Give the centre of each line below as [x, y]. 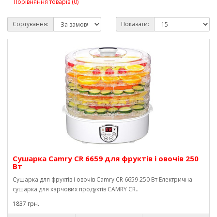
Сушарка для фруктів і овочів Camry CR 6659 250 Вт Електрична [102, 179]
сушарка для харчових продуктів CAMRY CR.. [76, 189]
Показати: [135, 24]
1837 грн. [26, 204]
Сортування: [31, 24]
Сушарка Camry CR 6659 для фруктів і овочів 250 [106, 158]
